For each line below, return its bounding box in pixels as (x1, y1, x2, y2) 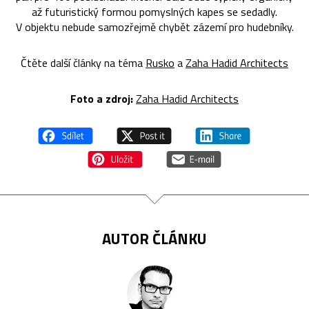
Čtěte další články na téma (21, 54, 146, 71)
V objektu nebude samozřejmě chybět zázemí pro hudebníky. (15, 18, 294, 35)
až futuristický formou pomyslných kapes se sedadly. (32, 3, 277, 20)
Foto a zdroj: (70, 90, 133, 107)
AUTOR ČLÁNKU (102, 226, 207, 250)
